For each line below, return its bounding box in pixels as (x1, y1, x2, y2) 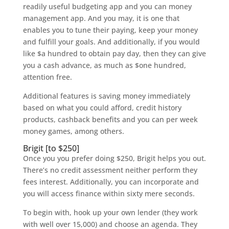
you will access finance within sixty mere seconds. (22, 189, 195, 198)
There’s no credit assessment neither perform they (22, 165, 197, 175)
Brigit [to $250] (22, 143, 79, 154)
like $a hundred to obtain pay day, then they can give (22, 49, 206, 58)
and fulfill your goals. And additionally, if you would (22, 37, 200, 47)
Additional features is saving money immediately (22, 91, 190, 101)
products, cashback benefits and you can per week (22, 114, 198, 124)
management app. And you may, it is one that (22, 13, 179, 23)
